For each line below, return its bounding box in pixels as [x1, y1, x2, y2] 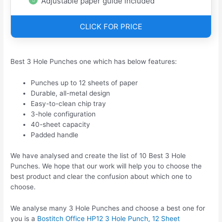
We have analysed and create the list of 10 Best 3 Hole [10, 151, 186, 160]
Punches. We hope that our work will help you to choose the [10, 162, 202, 170]
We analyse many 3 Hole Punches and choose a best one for [10, 204, 206, 212]
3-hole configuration [31, 110, 96, 118]
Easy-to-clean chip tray [31, 100, 107, 108]
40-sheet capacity [31, 120, 91, 129]
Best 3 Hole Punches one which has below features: [10, 57, 177, 66]
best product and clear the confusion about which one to [10, 172, 192, 180]
